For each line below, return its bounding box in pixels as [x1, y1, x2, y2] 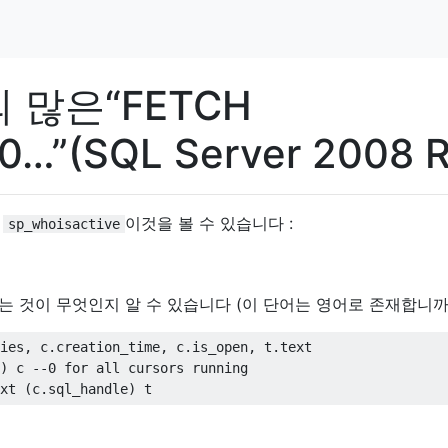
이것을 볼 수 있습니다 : [125, 212, 293, 233]
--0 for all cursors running [32, 360, 248, 377]
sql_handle [48, 381, 128, 398]
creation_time [56, 339, 160, 356]
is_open [192, 339, 248, 356]
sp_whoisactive [8, 215, 120, 232]
